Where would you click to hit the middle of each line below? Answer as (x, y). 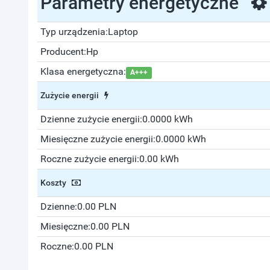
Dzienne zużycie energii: (91, 119)
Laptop (123, 32)
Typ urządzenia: (74, 32)
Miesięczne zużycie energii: (98, 139)
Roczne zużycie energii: (90, 159)
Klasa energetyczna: (83, 71)
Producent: (63, 52)
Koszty (56, 183)
